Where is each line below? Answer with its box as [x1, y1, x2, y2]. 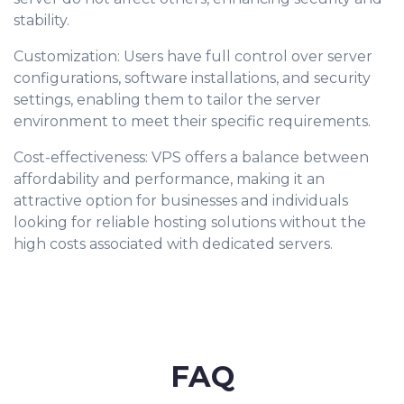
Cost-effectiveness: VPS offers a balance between [14, 149, 369, 166]
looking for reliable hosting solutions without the [14, 214, 366, 231]
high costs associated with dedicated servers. [14, 235, 333, 252]
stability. [14, 12, 69, 29]
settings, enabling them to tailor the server [14, 91, 321, 108]
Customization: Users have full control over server [14, 48, 372, 65]
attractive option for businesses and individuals [14, 192, 348, 209]
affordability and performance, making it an [14, 170, 325, 188]
